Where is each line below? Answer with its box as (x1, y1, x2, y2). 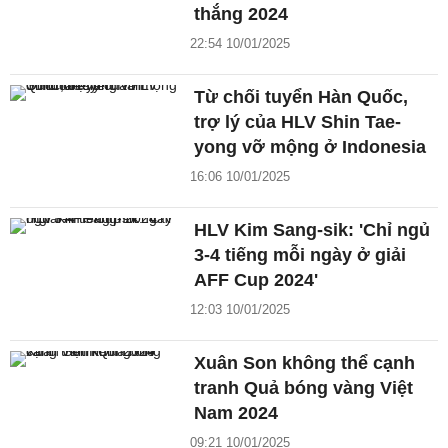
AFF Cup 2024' (194, 270, 319, 291)
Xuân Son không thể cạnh (194, 353, 416, 374)
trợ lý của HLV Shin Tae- (194, 112, 402, 133)
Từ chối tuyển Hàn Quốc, (194, 87, 409, 108)
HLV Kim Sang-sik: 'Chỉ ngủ (194, 220, 431, 241)
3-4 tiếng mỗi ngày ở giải (194, 245, 407, 266)
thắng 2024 (194, 4, 289, 25)
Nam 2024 (194, 403, 279, 424)
